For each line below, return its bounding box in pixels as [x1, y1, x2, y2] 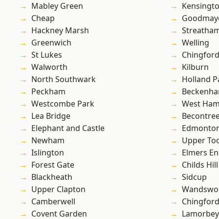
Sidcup [182, 172, 207, 183]
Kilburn [182, 62, 209, 73]
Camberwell [31, 196, 75, 207]
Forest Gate [31, 159, 74, 171]
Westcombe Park [31, 98, 94, 109]
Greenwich [31, 37, 71, 48]
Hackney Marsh [31, 25, 89, 36]
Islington [31, 147, 64, 158]
